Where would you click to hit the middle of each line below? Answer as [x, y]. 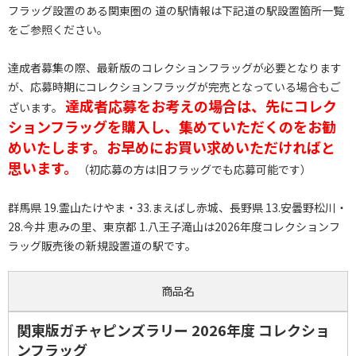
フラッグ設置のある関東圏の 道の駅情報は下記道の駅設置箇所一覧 [176, 11]
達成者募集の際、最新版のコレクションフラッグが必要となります [175, 68]
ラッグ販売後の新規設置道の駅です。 [102, 246]
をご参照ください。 [58, 30]
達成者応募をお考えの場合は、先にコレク [201, 106]
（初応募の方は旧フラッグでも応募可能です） [195, 170]
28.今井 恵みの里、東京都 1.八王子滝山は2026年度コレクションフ [174, 227]
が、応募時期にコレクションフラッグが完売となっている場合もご [174, 87]
